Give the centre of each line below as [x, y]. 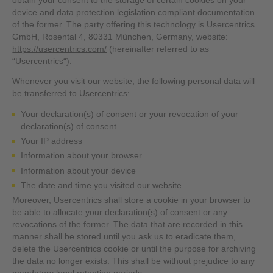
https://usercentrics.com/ [60, 49]
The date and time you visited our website [101, 185]
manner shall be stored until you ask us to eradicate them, [124, 237]
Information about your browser [81, 156]
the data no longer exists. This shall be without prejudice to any [134, 261]
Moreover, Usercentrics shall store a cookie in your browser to [132, 200]
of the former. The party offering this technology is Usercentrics [134, 24]
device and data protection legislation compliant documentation [134, 12]
